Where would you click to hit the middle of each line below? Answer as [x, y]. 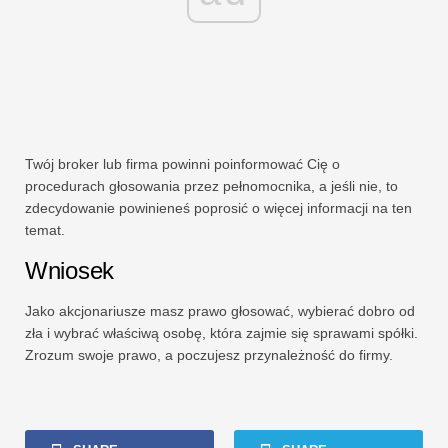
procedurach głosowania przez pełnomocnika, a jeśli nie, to [211, 186]
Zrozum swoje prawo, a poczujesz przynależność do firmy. [209, 355]
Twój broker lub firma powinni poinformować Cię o [182, 164]
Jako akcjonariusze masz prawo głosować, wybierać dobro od [220, 311]
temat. [45, 230]
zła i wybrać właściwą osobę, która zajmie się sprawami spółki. [221, 333]
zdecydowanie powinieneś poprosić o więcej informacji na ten [218, 208]
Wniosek [69, 271]
